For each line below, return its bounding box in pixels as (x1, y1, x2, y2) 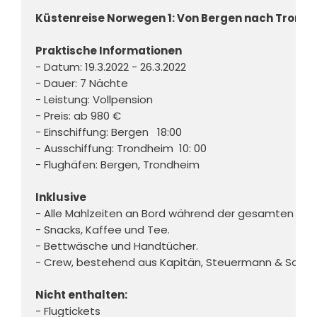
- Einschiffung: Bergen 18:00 (35, 125, 182, 140)
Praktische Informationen (35, 43, 182, 59)
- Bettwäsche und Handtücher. (35, 238, 201, 254)
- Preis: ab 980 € (35, 108, 124, 124)
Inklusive (35, 190, 86, 205)
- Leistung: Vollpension (35, 92, 156, 108)
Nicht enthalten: (35, 287, 127, 303)
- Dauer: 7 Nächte (35, 76, 131, 91)
